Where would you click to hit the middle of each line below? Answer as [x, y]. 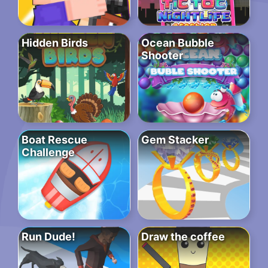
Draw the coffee [183, 237]
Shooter [162, 56]
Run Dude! [48, 237]
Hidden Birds [55, 43]
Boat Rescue [54, 140]
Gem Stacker [175, 140]
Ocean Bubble [178, 43]
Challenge [48, 153]
